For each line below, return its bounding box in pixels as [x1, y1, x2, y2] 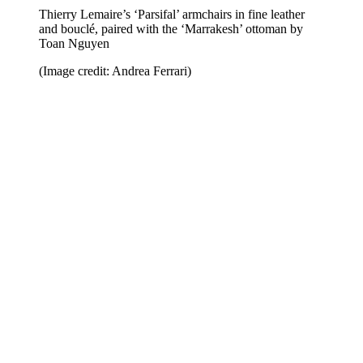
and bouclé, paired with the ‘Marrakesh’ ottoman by [39, 21, 303, 36]
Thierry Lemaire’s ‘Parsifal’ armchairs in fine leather [39, 6, 305, 21]
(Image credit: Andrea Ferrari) [39, 63, 191, 78]
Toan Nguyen [39, 36, 109, 50]
